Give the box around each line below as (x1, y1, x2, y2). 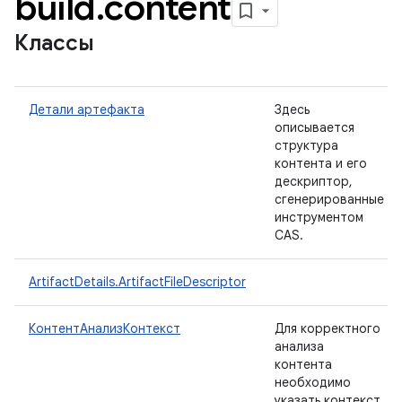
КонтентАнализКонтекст (29, 320, 180, 336)
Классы (14, 30, 94, 57)
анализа (275, 338, 324, 354)
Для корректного (275, 320, 380, 336)
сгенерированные (275, 191, 384, 207)
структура (275, 137, 338, 153)
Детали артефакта (29, 101, 144, 118)
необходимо (275, 374, 351, 390)
